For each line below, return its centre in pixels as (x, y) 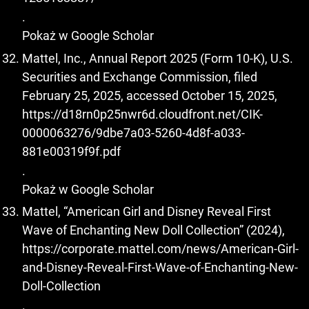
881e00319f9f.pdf (71, 151)
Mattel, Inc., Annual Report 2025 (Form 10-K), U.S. (158, 58)
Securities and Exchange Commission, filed (140, 77)
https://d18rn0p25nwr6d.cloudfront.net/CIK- (142, 114)
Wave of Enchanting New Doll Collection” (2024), (153, 230)
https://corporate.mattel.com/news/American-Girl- (160, 249)
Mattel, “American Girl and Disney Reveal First (147, 212)
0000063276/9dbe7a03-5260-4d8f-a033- (133, 132)
